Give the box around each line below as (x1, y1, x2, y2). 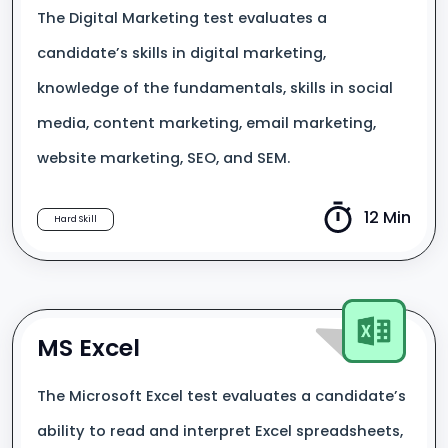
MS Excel (37, 331, 140, 364)
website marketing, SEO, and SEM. (37, 148, 290, 168)
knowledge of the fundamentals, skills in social (37, 78, 393, 98)
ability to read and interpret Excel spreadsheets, (37, 421, 403, 441)
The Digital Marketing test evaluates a (37, 8, 327, 28)
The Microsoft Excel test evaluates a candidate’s (37, 386, 406, 406)
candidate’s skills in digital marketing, (37, 43, 326, 63)
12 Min (364, 206, 411, 229)
